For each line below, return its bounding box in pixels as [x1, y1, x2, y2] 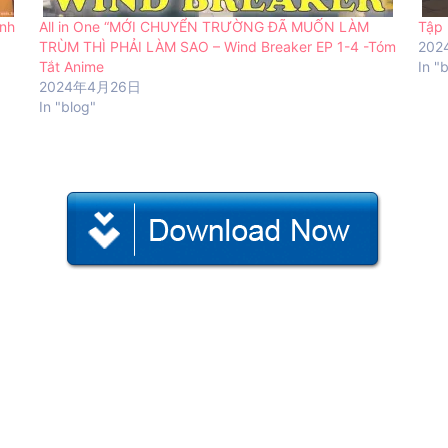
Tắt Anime [38, 57, 104, 75]
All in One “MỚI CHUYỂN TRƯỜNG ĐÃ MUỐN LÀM [38, 17, 369, 35]
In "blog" [38, 97, 96, 115]
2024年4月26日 [38, 77, 141, 95]
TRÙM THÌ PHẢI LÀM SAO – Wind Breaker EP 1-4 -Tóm [38, 37, 396, 55]
